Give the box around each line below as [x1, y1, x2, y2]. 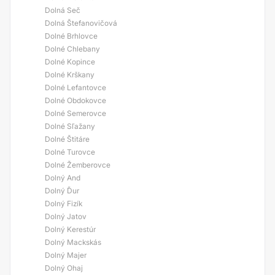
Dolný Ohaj [45, 263, 83, 273]
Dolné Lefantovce [45, 83, 106, 92]
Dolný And [45, 173, 80, 182]
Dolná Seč [45, 6, 80, 15]
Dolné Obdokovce [45, 96, 106, 105]
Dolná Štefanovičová [45, 18, 117, 28]
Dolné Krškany [45, 70, 95, 79]
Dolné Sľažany [45, 122, 95, 131]
